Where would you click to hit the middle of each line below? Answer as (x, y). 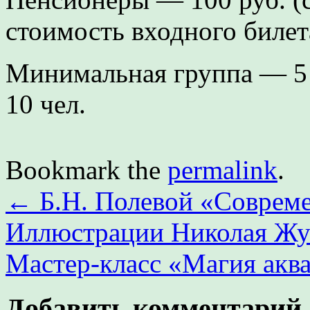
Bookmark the (86, 170)
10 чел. (46, 104)
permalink (222, 170)
